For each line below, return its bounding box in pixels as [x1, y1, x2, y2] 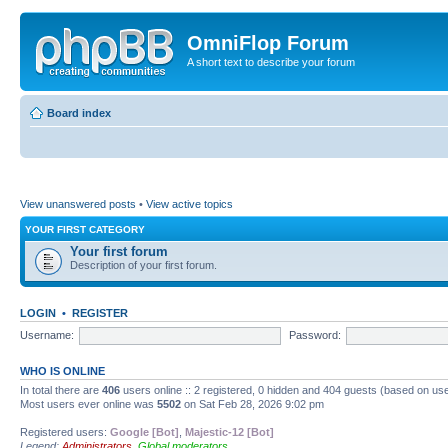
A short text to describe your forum [187, 56, 355, 68]
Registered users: [20, 426, 110, 438]
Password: [288, 328, 341, 341]
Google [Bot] [110, 426, 179, 438]
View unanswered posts [20, 198, 136, 210]
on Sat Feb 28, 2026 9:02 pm [181, 398, 324, 410]
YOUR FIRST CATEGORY [25, 224, 145, 235]
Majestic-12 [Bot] [185, 426, 274, 438]
